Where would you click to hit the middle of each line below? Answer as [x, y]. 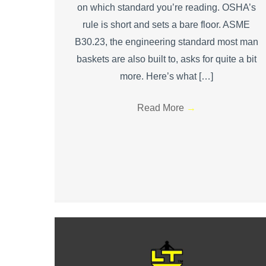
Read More [161, 107]
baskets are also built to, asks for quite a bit [166, 59]
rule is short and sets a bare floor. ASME [167, 24]
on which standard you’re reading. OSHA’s [166, 7]
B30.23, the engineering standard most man [166, 42]
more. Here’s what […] [166, 76]
